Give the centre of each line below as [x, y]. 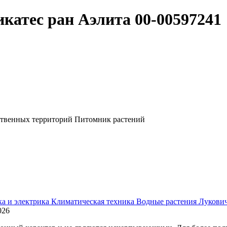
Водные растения [167, 201]
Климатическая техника [94, 201]
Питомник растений [110, 119]
